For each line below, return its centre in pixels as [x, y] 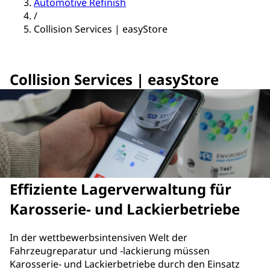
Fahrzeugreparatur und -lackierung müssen [110, 250]
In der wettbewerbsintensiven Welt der [99, 237]
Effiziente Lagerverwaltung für [121, 189]
